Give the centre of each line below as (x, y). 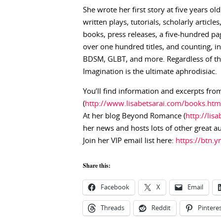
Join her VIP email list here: (129, 141)
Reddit (161, 208)
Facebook (115, 188)
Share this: (97, 166)
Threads (112, 208)
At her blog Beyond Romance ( (134, 116)
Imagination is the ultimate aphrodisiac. (150, 72)
